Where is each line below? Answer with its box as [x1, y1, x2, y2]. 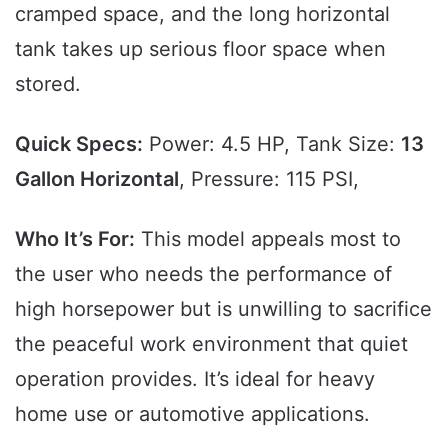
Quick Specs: [15, 131, 143, 156]
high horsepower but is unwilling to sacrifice [15, 296, 432, 321]
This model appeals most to [135, 226, 401, 251]
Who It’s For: [15, 226, 135, 251]
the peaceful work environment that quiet [15, 331, 408, 356]
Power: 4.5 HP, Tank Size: [143, 131, 401, 156]
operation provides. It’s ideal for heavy [15, 366, 375, 391]
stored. [15, 71, 81, 96]
